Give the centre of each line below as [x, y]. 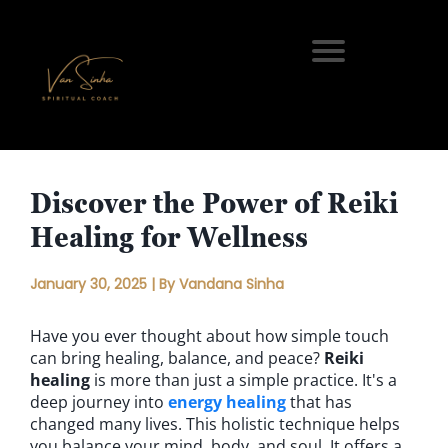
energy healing [227, 402]
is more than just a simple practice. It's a [243, 380]
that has [319, 402]
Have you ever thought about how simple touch [209, 336]
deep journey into [99, 402]
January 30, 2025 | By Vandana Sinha [157, 284]
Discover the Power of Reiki [214, 202]
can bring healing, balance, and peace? [177, 358]
